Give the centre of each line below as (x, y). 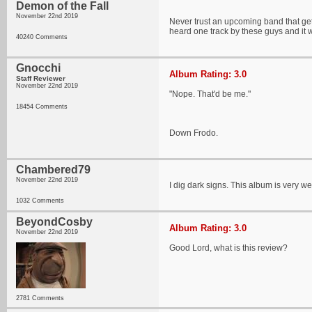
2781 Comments (40, 298)
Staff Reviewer (41, 78)
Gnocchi (38, 68)
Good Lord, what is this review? (228, 248)
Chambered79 (53, 170)
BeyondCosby (54, 222)
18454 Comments (42, 107)
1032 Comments (40, 201)
